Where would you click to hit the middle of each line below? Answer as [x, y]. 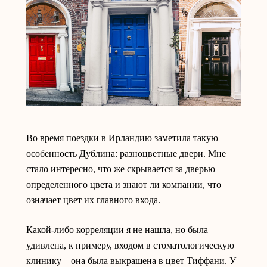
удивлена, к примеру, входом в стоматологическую [130, 245]
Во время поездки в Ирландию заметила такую [122, 138]
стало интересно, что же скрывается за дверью [121, 169]
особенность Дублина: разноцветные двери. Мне [126, 153]
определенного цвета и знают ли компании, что [124, 184]
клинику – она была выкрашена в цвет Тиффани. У [131, 261]
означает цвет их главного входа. [94, 200]
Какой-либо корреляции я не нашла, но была [117, 230]
